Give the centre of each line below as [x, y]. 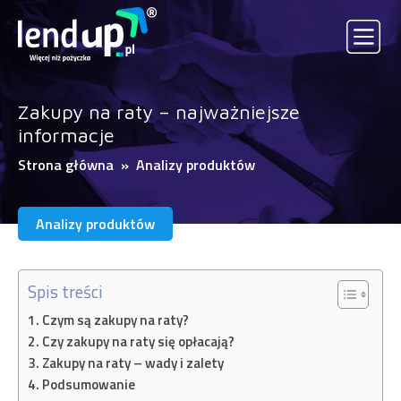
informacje [66, 135]
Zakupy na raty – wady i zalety [133, 363]
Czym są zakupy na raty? [116, 320]
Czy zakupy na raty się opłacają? [139, 341]
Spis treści [65, 291]
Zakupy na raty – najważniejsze [159, 111]
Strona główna [68, 164]
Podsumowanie [89, 384]
